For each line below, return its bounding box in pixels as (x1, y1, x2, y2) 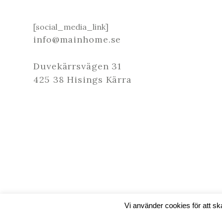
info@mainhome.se (33, 33, 121, 45)
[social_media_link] (33, 21, 109, 32)
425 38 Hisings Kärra (33, 73, 132, 85)
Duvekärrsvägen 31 (33, 60, 122, 72)
